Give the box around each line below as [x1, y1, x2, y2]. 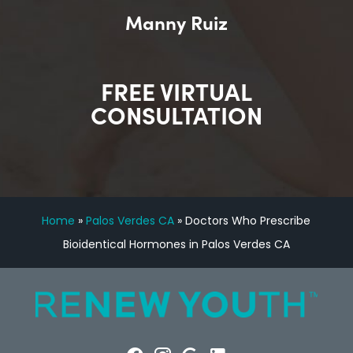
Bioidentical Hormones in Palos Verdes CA [62, 236, 290, 253]
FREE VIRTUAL [100, 74, 252, 108]
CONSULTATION [90, 98, 262, 132]
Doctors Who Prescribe [185, 213, 311, 229]
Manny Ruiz [124, 9, 228, 35]
